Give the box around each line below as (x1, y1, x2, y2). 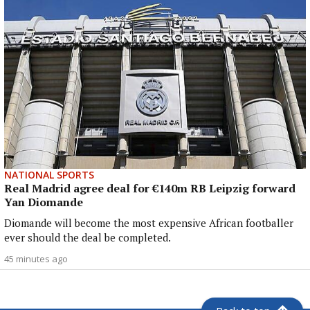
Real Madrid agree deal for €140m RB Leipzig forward (4, 181, 295, 197)
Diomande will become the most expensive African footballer (4, 216, 293, 230)
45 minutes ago (4, 253, 68, 266)
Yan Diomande (4, 194, 83, 210)
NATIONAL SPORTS (4, 168, 94, 182)
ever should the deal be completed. (4, 230, 171, 245)
